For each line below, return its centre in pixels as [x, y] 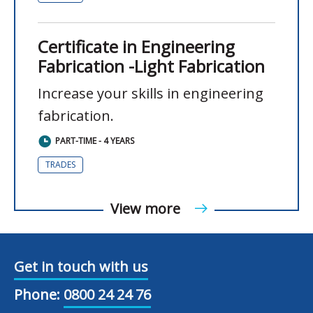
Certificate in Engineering [136, 47]
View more [147, 209]
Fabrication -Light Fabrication [151, 66]
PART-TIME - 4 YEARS [95, 141]
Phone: [37, 295]
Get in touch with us [81, 267]
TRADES [60, 165]
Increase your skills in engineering [151, 94]
